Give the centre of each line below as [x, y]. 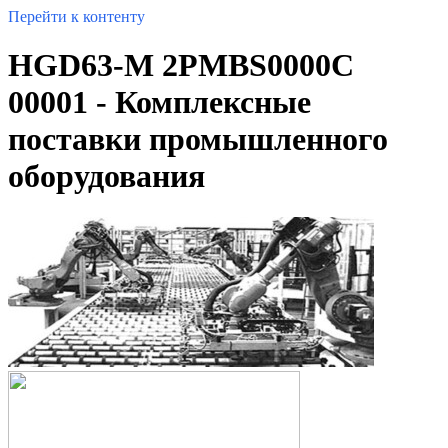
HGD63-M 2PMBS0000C [181, 65]
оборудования [106, 176]
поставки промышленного [198, 139]
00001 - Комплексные [159, 102]
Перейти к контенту [76, 16]
